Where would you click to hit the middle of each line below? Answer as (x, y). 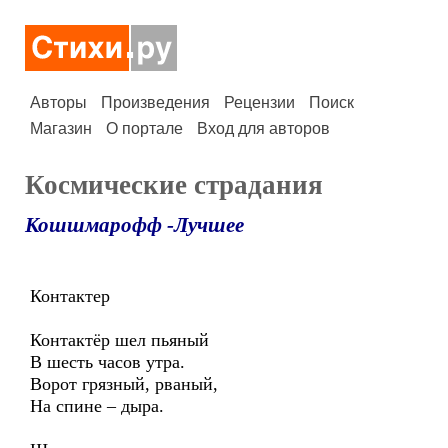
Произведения (155, 102)
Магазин (61, 128)
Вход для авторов (263, 128)
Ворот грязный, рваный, (124, 384)
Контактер (70, 296)
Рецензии (259, 102)
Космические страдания (174, 185)
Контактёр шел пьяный (119, 340)
